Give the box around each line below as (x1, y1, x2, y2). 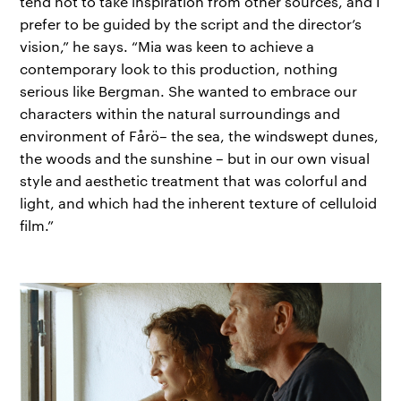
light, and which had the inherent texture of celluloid (20, 192, 378, 212)
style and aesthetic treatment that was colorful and (20, 170, 368, 190)
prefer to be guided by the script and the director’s (20, 13, 363, 33)
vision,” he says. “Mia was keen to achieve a (20, 36, 315, 55)
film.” (20, 215, 55, 235)
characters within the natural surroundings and (20, 103, 341, 123)
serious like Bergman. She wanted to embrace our (20, 81, 358, 100)
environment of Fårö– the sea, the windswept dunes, (20, 125, 380, 145)
